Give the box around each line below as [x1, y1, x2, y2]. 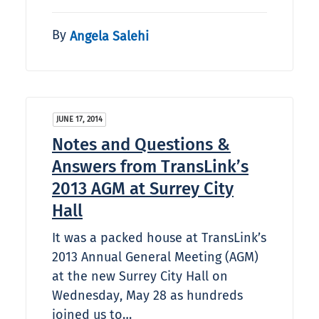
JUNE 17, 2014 [56, 115, 103, 125]
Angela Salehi [70, 28, 149, 44]
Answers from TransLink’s [52, 157, 249, 177]
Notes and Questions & [52, 135, 231, 155]
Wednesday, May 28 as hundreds [52, 288, 243, 304]
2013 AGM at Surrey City [52, 179, 234, 199]
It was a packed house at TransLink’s [52, 230, 266, 246]
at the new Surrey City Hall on [52, 268, 228, 285]
